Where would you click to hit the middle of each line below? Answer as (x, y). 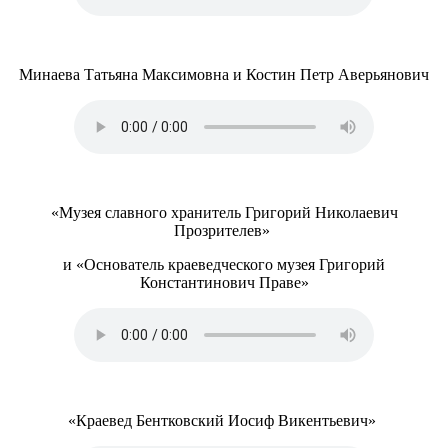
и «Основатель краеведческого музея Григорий (224, 264)
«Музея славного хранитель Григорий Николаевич (224, 212)
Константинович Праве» (224, 282)
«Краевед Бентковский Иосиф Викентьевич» (224, 420)
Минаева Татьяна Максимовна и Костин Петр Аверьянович (224, 74)
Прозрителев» (224, 230)
